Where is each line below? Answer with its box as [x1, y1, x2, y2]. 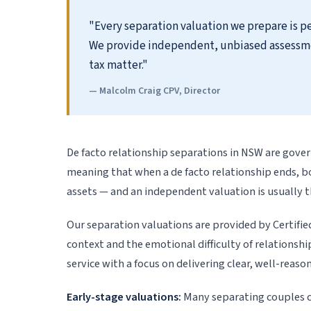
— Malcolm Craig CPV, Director [89, 83, 220, 98]
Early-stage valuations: [67, 288, 181, 305]
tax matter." [89, 56, 148, 74]
